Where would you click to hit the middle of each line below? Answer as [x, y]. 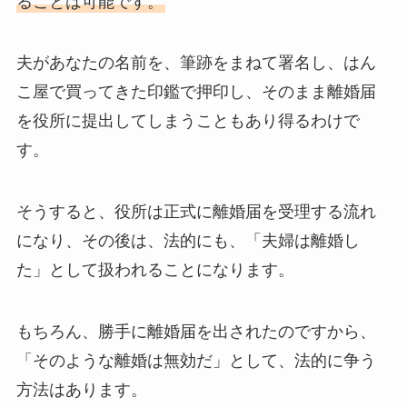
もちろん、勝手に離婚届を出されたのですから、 [196, 332]
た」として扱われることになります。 [155, 270]
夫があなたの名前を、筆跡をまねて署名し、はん [196, 63]
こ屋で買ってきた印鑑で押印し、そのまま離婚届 [196, 92]
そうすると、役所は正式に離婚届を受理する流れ [196, 212]
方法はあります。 [81, 390]
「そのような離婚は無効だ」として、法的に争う [196, 361]
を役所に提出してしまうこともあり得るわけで [188, 121]
